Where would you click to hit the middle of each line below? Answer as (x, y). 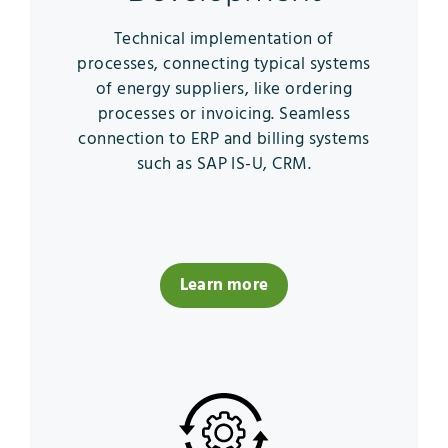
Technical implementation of (224, 39)
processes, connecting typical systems (224, 64)
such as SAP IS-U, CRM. (224, 164)
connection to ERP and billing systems (224, 139)
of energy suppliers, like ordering (224, 89)
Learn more (224, 285)
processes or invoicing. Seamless (224, 114)
